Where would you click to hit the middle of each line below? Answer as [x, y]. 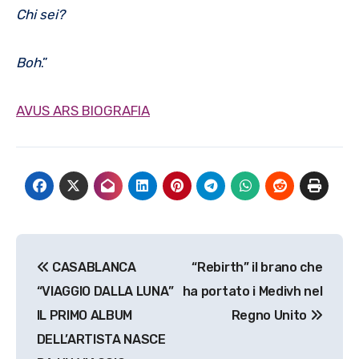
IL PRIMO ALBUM [85, 316]
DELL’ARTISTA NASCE [101, 340]
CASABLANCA [93, 268]
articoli [57, 282]
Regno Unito [270, 316]
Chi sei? [42, 14]
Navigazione [92, 250]
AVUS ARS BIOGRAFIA [83, 110]
